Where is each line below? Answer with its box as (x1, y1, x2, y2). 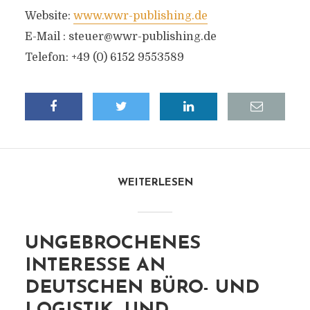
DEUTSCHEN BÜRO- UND (24, 279, 259, 298)
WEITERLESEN (117, 178, 193, 188)
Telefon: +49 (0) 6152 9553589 (24, 51, 184, 64)
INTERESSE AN (24, 257, 165, 275)
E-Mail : (24, 30, 69, 43)
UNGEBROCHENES (24, 235, 201, 253)
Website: (24, 10, 73, 22)
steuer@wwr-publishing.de (68, 30, 217, 43)
